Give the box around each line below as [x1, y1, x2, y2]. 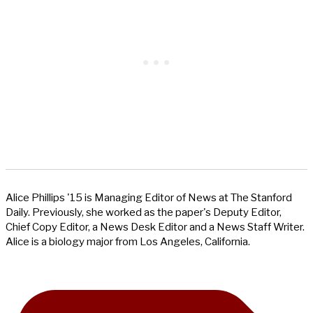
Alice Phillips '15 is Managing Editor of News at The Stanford [6, 191, 292, 205]
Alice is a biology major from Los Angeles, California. [6, 235, 250, 249]
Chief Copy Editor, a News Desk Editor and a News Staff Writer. [6, 221, 305, 234]
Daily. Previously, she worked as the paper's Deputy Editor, [6, 206, 282, 219]
